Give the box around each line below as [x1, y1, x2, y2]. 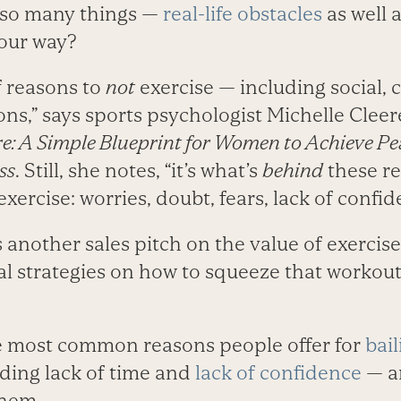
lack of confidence [194, 362, 362, 385]
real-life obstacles [162, 3, 322, 26]
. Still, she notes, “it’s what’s [14, 159, 262, 183]
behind [261, 159, 323, 183]
